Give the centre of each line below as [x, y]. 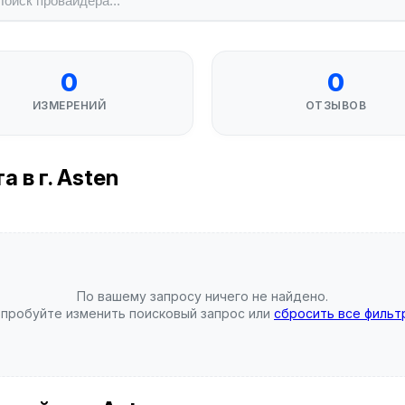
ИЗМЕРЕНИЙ [69, 105]
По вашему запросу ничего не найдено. [202, 296]
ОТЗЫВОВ [336, 105]
